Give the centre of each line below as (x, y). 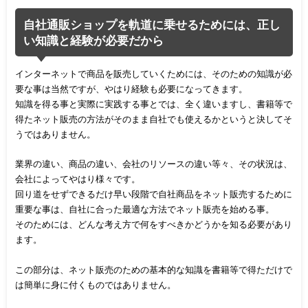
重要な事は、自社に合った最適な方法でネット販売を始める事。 (145, 209)
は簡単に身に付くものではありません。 (96, 284)
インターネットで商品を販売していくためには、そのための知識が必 (154, 73)
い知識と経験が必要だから (93, 40)
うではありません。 (56, 134)
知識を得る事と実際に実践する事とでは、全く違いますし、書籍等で (154, 103)
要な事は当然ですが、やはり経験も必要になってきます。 (132, 88)
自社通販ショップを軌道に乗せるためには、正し (152, 24)
